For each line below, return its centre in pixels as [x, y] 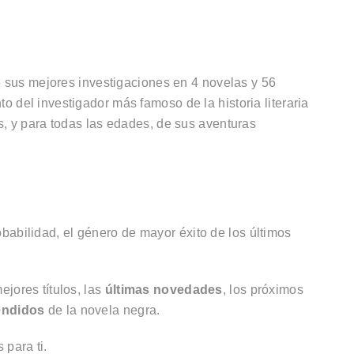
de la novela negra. [102, 310]
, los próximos [263, 290]
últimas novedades [164, 290]
